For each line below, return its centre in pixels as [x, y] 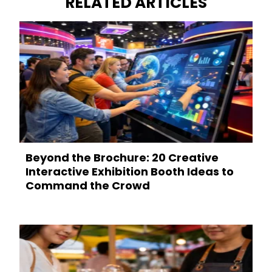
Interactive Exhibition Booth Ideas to [130, 172]
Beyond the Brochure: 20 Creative [122, 158]
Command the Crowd [88, 186]
